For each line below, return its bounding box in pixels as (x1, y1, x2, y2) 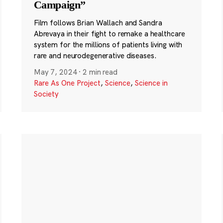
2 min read (83, 67, 118, 77)
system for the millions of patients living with (33, 40, 183, 49)
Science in (134, 78, 168, 88)
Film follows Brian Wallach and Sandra (33, 18, 162, 27)
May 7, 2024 (33, 67, 77, 77)
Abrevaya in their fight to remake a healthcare (33, 29, 185, 38)
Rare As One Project (33, 78, 101, 88)
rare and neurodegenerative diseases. (33, 51, 157, 60)
